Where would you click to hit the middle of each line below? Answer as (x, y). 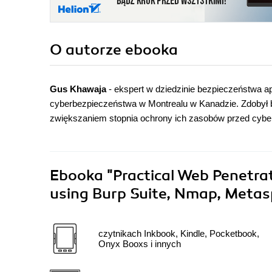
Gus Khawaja (79, 89)
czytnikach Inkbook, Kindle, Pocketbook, (179, 234)
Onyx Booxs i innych (140, 244)
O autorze (87, 50)
